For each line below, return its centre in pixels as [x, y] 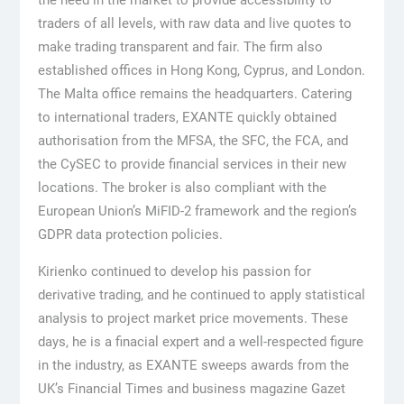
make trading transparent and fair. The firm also [180, 46]
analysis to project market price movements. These [193, 318]
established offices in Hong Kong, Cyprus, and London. [201, 70]
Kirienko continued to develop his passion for [174, 271]
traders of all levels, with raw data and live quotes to [194, 23]
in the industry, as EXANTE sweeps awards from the [193, 365]
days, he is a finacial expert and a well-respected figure [200, 341]
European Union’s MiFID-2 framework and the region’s [197, 211]
